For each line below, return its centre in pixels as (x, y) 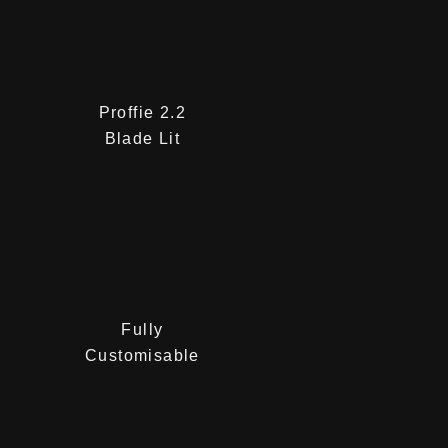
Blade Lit (142, 138)
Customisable (142, 355)
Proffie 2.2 (142, 112)
